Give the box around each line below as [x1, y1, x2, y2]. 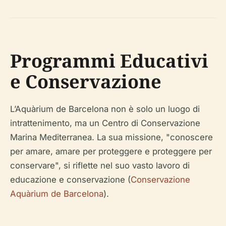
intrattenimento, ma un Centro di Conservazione [10, 118, 200, 128]
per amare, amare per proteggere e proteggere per [10, 146, 212, 156]
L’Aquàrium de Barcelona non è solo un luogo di [10, 103, 200, 114]
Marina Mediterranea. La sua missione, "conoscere [10, 132, 213, 142]
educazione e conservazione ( [10, 174, 131, 185]
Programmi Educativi [10, 48, 208, 73]
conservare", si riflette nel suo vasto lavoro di [10, 160, 190, 171]
